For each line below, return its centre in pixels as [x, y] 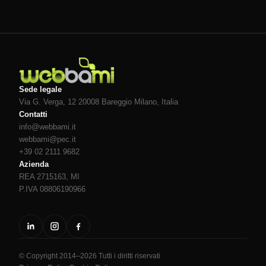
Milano [145, 102]
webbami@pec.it [47, 140]
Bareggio [117, 102]
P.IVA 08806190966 [52, 189]
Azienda [34, 164]
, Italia [167, 102]
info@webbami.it [47, 127]
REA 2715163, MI [49, 177]
